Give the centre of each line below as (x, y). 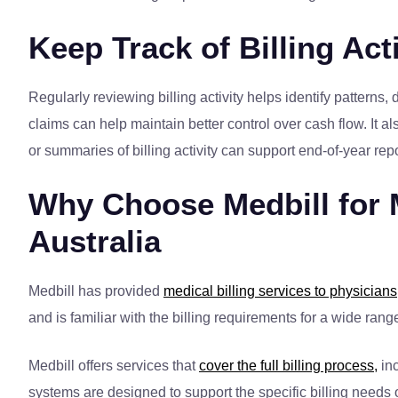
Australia (95, 242)
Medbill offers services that (114, 366)
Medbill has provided (96, 291)
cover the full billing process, (288, 366)
